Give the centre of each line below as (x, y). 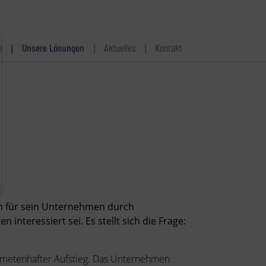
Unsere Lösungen (53, 47)
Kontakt (169, 47)
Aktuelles (120, 47)
